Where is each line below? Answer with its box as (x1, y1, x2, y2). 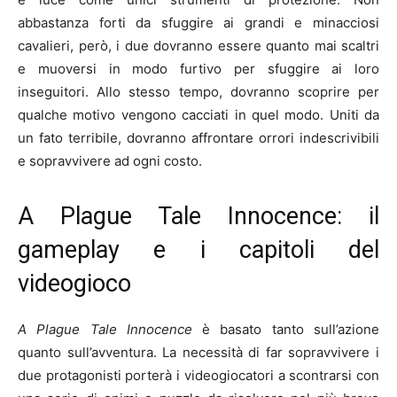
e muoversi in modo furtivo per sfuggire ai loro (18, 59, 379, 77)
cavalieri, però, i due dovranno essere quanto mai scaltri (18, 36, 379, 54)
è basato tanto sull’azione (202, 320, 380, 338)
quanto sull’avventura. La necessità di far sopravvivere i (18, 343, 379, 361)
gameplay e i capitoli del (18, 235, 379, 264)
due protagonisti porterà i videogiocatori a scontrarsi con (18, 366, 379, 384)
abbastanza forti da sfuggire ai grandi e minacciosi (18, 13, 379, 31)
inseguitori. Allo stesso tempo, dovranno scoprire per (18, 82, 379, 100)
